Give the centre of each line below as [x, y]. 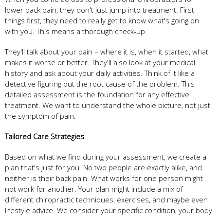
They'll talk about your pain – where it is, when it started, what [107, 51]
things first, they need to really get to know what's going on [102, 20]
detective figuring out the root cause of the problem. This [100, 83]
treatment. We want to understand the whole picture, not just [108, 105]
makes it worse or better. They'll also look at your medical [100, 62]
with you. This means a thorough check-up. [76, 31]
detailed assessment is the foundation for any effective [97, 94]
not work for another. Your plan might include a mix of [94, 189]
